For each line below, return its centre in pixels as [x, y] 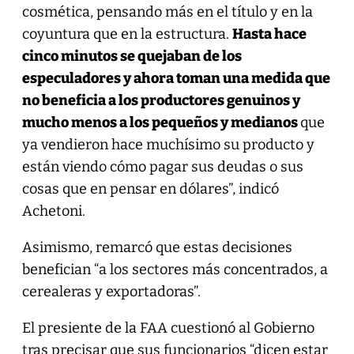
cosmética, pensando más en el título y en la [167, 11]
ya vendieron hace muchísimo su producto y [168, 144]
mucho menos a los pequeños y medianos [161, 122]
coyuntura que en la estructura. [127, 34]
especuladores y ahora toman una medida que [176, 78]
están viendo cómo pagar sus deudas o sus [162, 166]
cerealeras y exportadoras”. [111, 291]
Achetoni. [53, 211]
